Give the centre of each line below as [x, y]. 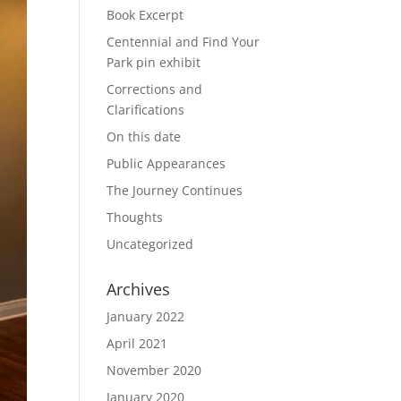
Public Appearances [166, 163]
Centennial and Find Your [183, 42]
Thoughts [135, 217]
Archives [139, 289]
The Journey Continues [175, 190]
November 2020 [154, 370]
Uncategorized [150, 244]
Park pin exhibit [154, 62]
